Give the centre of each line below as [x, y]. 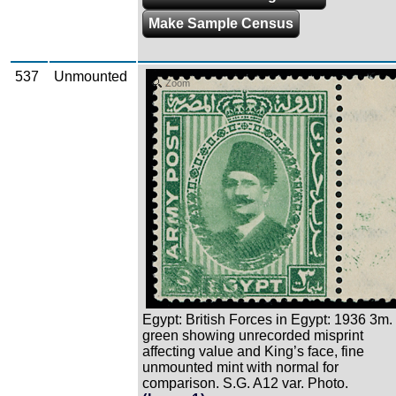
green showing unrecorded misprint [253, 336]
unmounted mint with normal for [240, 368]
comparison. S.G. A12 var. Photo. [245, 384]
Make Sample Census [221, 23]
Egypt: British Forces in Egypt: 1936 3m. [267, 320]
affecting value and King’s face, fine [253, 352]
